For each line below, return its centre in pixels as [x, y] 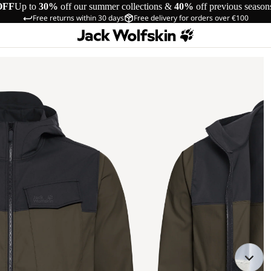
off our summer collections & [116, 6]
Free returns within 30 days [78, 18]
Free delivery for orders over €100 [191, 18]
